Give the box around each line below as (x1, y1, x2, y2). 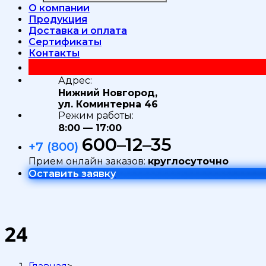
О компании (28, 2, 90, 14)
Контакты (28, 47, 80, 59)
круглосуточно (148, 155, 229, 167)
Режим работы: (58, 109, 134, 121)
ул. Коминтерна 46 (58, 98, 158, 110)
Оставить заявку (28, 167, 116, 179)
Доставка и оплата (28, 24, 127, 36)
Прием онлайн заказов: (28, 155, 148, 167)
